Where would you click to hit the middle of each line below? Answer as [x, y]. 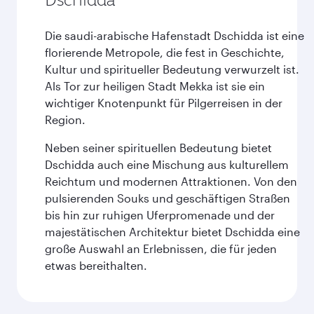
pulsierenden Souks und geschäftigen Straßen [168, 198]
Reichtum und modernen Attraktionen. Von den [171, 181]
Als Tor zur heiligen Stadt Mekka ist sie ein [155, 86]
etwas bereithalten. [96, 265]
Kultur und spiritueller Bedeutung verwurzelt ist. [172, 69]
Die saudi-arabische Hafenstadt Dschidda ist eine [175, 35]
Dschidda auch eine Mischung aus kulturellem [167, 164]
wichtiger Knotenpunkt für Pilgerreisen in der [164, 103]
